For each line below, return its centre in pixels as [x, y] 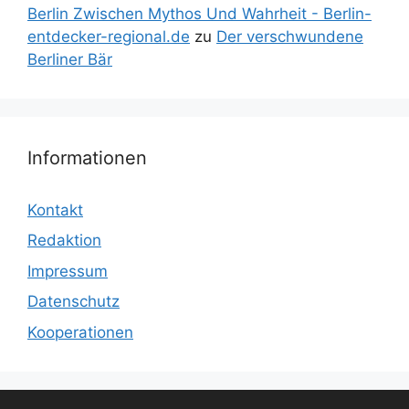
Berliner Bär [70, 59]
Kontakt [55, 210]
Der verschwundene [290, 36]
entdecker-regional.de [109, 36]
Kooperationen [80, 332]
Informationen [87, 157]
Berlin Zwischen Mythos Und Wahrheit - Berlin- [199, 13]
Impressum [68, 271]
